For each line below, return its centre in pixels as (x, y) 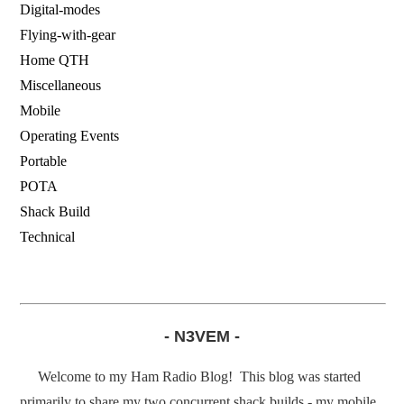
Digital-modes (60, 10)
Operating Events (69, 136)
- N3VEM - (202, 337)
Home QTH (55, 60)
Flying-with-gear (68, 35)
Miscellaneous (60, 86)
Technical (47, 237)
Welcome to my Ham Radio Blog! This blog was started (199, 377)
